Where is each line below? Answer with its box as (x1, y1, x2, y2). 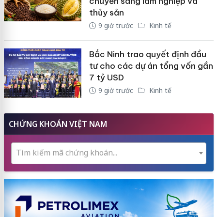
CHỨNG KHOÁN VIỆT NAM (8, 118, 107, 129)
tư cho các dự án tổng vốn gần (89, 61, 213, 72)
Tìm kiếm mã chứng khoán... (15, 147, 117, 158)
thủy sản (89, 7, 124, 18)
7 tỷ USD (89, 72, 124, 83)
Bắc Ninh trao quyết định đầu (89, 49, 206, 60)
